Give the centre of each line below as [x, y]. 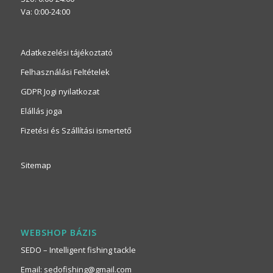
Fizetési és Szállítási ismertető [76, 131]
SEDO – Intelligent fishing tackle [78, 250]
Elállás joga [41, 111]
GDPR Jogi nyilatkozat [60, 92]
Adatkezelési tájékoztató [66, 53]
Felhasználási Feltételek [65, 72]
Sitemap [36, 165]
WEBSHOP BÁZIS [58, 233]
